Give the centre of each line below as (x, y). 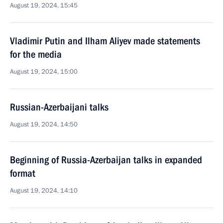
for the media (36, 54)
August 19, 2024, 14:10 (44, 191)
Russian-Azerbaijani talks (59, 107)
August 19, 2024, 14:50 (44, 124)
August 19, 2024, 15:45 (44, 5)
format (23, 173)
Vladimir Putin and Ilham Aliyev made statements (105, 41)
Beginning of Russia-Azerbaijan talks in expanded (106, 160)
